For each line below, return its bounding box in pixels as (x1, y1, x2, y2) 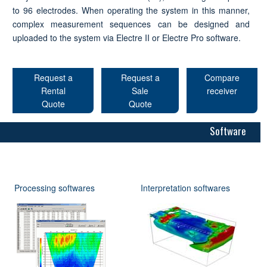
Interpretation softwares (141, 181, 231, 194)
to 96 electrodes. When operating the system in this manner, (12, 4, 250, 16)
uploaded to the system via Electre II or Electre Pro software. (12, 31, 241, 44)
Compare (204, 71, 240, 83)
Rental (41, 84, 66, 97)
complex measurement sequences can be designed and (12, 17, 250, 30)
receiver (207, 84, 237, 97)
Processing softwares (14, 181, 95, 194)
